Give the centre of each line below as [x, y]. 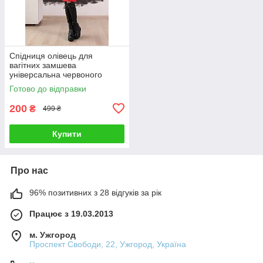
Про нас [29, 170]
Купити [67, 134]
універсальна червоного [56, 74]
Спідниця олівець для [51, 55]
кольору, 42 [31, 84]
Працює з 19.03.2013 [71, 213]
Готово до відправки [48, 88]
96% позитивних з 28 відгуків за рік [95, 192]
